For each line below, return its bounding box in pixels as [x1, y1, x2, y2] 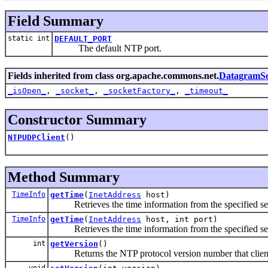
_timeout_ [185, 86, 228, 95]
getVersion [50, 239, 98, 248]
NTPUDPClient [8, 132, 65, 142]
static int [8, 33, 50, 42]
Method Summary [8, 169, 120, 185]
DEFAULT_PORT [54, 33, 112, 43]
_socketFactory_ [103, 86, 175, 95]
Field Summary [8, 13, 103, 29]
